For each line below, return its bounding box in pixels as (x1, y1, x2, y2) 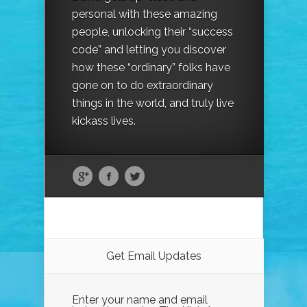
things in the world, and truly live (72, 97, 234, 110)
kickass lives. (72, 114, 136, 128)
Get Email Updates (106, 249, 201, 263)
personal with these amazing (72, 8, 217, 21)
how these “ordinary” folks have (72, 61, 230, 75)
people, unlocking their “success (72, 25, 233, 39)
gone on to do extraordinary (72, 79, 213, 93)
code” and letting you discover (72, 43, 226, 57)
